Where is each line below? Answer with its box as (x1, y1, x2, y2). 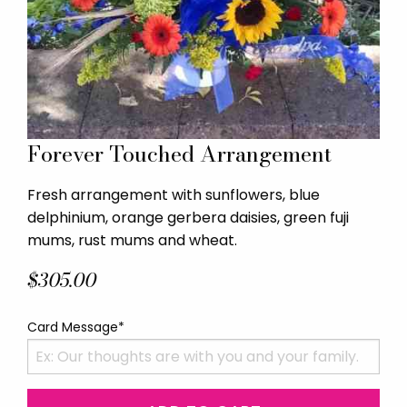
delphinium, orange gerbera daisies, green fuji (27, 206, 349, 228)
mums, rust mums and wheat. (27, 229, 237, 251)
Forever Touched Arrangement (27, 136, 332, 171)
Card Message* (27, 317, 124, 336)
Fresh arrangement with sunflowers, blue (27, 184, 320, 205)
